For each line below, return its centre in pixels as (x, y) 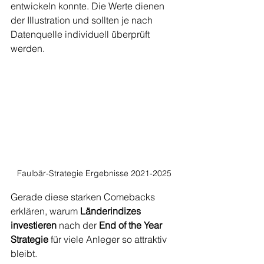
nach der (78, 225)
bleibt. (24, 254)
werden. (28, 48)
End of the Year (132, 225)
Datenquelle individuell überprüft (81, 34)
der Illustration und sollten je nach (83, 20)
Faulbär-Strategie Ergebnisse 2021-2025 (94, 174)
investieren (34, 225)
